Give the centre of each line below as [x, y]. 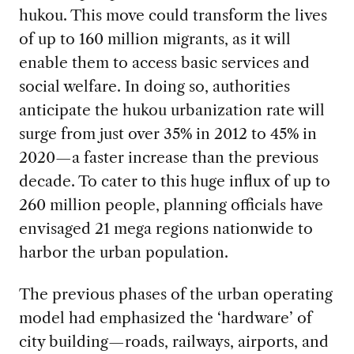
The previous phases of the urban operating [175, 294]
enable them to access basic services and [164, 62]
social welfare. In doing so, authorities [154, 86]
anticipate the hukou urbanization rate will [171, 109]
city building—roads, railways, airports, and [173, 341]
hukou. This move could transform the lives [173, 15]
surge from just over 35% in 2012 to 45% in [168, 133]
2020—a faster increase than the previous [168, 157]
